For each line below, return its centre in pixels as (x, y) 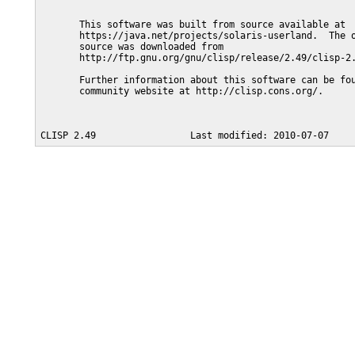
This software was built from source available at (193, 25)
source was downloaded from (132, 47)
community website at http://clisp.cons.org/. (182, 91)
